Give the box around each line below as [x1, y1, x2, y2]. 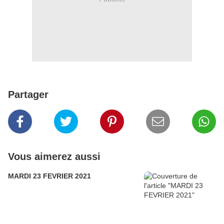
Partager [8, 89, 48, 100]
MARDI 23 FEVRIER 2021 [8, 172, 91, 180]
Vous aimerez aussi [8, 151, 100, 162]
